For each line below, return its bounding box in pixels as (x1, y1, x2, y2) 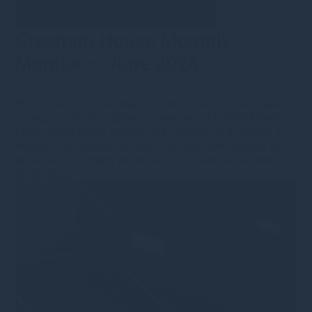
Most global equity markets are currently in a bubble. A (15, 125, 283, 139)
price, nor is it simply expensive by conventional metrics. (15, 153, 290, 167)
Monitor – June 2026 (15, 52, 200, 76)
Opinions (154, 111, 198, 125)
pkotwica (101, 97, 146, 111)
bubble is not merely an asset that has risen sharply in (15, 139, 280, 153)
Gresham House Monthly (15, 29, 232, 53)
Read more (15, 167, 69, 181)
